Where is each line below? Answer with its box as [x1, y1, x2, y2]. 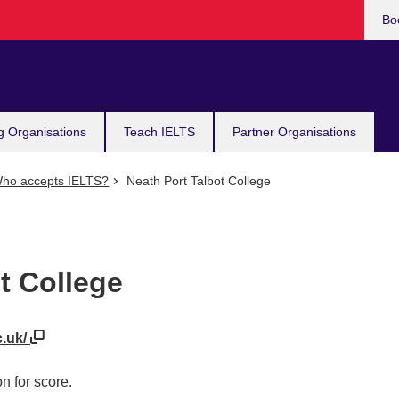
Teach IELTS [124, 125, 195, 139]
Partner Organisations [232, 125, 356, 139]
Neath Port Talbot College [122, 174, 271, 188]
